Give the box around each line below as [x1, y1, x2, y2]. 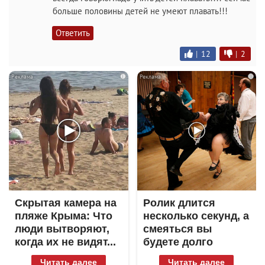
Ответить [56, 27, 90, 39]
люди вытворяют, [15, 222, 109, 235]
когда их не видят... [15, 235, 116, 248]
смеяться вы [143, 222, 212, 235]
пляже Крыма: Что [15, 209, 112, 222]
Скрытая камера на [15, 196, 117, 209]
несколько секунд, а [143, 209, 249, 222]
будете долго [143, 235, 213, 248]
